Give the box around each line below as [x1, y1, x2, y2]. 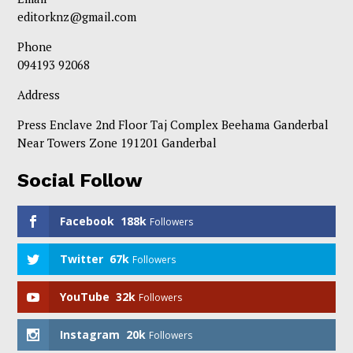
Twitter [60, 251, 104, 267]
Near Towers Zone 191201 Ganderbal [17, 135, 217, 151]
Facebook [60, 214, 115, 229]
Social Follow [17, 169, 143, 192]
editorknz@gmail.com [17, 9, 137, 25]
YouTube [60, 289, 110, 305]
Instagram [60, 327, 121, 343]
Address [17, 87, 61, 103]
